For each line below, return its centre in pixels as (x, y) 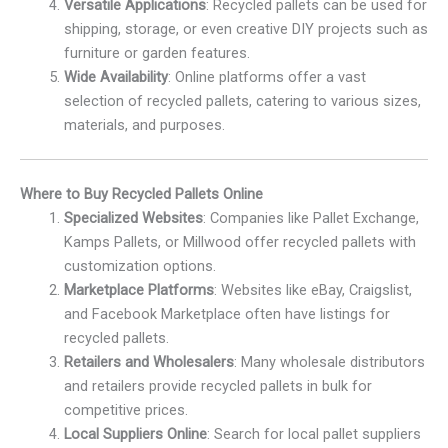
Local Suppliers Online (135, 434)
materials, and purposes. (144, 125)
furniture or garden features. (156, 53)
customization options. (139, 266)
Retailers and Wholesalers (148, 362)
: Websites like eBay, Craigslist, (312, 290)
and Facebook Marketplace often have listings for (226, 314)
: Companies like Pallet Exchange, (310, 218)
